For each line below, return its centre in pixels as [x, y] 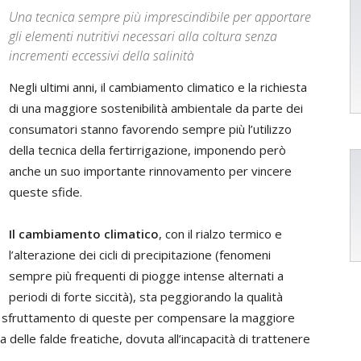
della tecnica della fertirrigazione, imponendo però [147, 150]
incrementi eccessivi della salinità [102, 56]
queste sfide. [46, 192]
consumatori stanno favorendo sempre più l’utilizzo [150, 129]
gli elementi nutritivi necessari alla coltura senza [143, 36]
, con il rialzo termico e [220, 234]
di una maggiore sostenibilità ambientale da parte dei [156, 108]
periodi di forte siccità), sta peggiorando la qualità [146, 297]
